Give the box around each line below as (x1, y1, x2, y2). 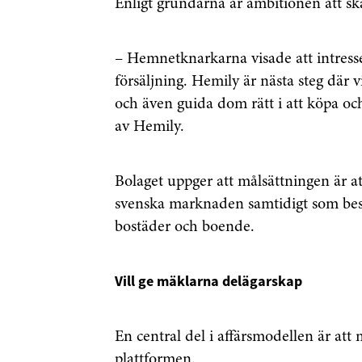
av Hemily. (115, 119, 184, 136)
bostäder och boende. (115, 219, 255, 236)
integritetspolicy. (271, 66, 352, 82)
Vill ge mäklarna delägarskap (115, 271, 302, 291)
